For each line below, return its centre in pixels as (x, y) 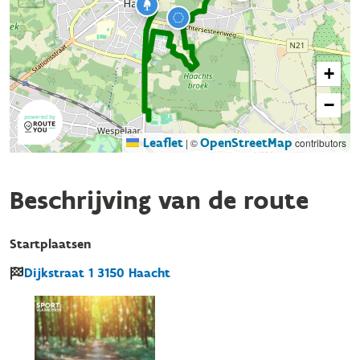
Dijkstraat (54, 273)
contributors (319, 143)
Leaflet (161, 143)
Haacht (149, 273)
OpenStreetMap (246, 143)
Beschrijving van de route (159, 200)
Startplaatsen (50, 244)
